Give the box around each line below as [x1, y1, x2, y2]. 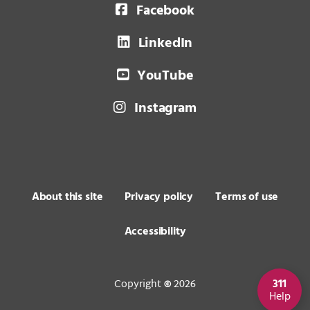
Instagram [134, 98, 197, 120]
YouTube [137, 65, 194, 87]
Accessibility [124, 223, 186, 241]
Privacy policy [125, 188, 194, 206]
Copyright [114, 275, 164, 294]
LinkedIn [138, 33, 193, 55]
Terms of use [215, 188, 279, 206]
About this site [31, 188, 103, 206]
